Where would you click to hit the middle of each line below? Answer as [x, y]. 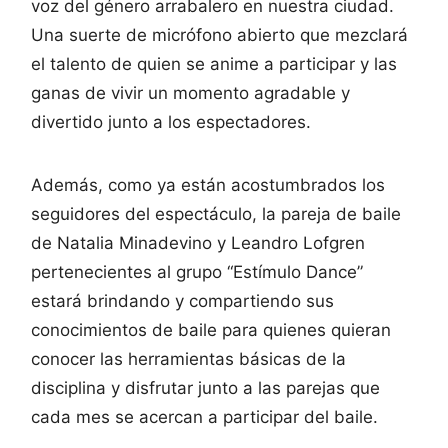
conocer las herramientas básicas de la [188, 358]
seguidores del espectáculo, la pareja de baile [216, 213]
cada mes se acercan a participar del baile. [204, 416]
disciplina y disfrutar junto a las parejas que [205, 387]
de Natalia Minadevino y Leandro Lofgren [198, 242]
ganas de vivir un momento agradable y [190, 92]
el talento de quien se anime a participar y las [214, 63]
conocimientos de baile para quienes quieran [211, 329]
